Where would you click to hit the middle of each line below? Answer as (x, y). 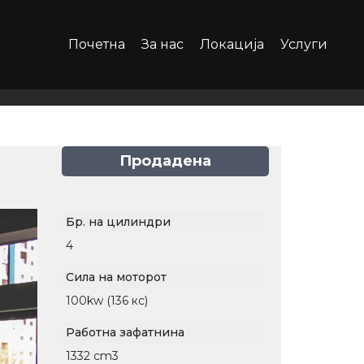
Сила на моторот (116, 277)
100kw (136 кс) (107, 301)
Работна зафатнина (125, 332)
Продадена (165, 161)
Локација (232, 44)
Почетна (97, 44)
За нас (162, 44)
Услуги (304, 44)
